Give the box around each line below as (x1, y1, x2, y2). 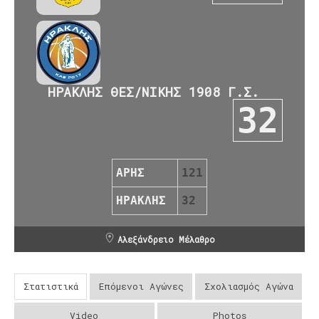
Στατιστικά (23, 279, 78, 293)
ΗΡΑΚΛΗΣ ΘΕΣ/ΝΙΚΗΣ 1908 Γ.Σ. (48, 83, 259, 100)
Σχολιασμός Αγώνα (204, 279, 293, 293)
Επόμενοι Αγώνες (98, 279, 184, 293)
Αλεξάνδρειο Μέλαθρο (117, 233, 215, 245)
